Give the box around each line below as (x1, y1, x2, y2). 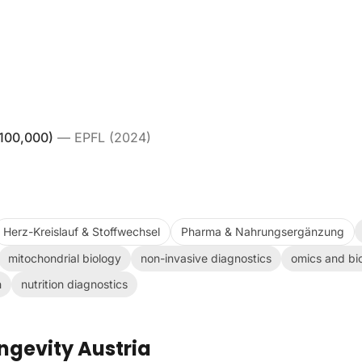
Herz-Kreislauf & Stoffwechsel (3, 225, 160, 238)
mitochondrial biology (8, 251, 121, 265)
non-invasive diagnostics (141, 251, 271, 265)
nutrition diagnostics (21, 277, 128, 291)
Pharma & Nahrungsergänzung (181, 225, 344, 238)
